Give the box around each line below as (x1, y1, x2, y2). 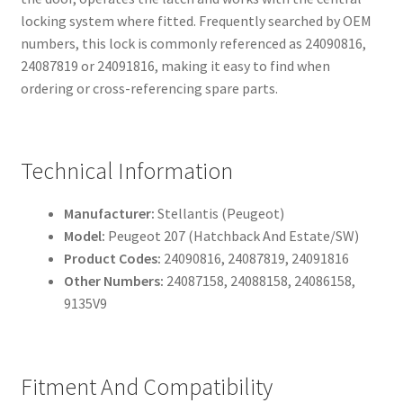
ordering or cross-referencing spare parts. (20, 79, 278, 98)
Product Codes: (63, 249, 161, 268)
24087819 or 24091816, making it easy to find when (20, 57, 330, 76)
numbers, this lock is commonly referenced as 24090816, (20, 34, 366, 53)
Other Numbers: (63, 272, 164, 291)
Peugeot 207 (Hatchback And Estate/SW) (104, 227, 359, 246)
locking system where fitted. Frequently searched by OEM (20, 12, 372, 31)
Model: (63, 227, 105, 246)
